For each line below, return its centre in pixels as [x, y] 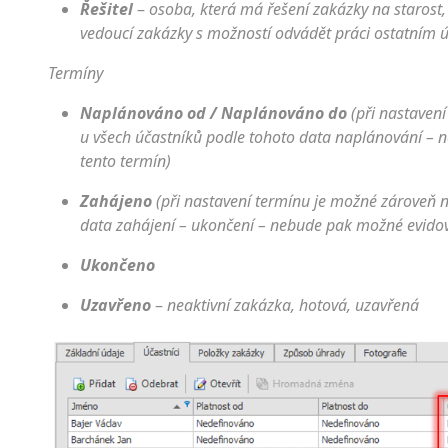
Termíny [75, 73]
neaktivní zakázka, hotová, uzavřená [293, 305]
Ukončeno [117, 265]
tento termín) [125, 161]
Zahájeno [116, 201]
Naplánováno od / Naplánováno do [213, 113]
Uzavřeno [115, 305]
